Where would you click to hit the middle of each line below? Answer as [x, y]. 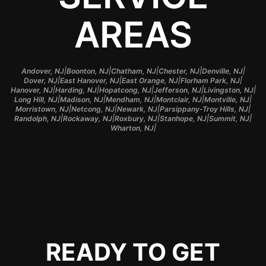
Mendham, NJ [130, 99]
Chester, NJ [179, 71]
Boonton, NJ [87, 71]
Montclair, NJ [179, 99]
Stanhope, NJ [183, 118]
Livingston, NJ [228, 90]
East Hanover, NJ [90, 80]
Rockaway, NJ [88, 118]
